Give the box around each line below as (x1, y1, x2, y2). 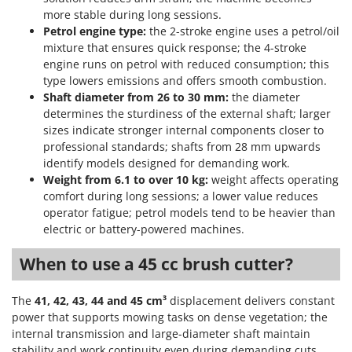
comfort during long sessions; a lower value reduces (43, 189, 318, 204)
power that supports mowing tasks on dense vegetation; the (12, 310, 328, 325)
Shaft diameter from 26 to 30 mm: (43, 90, 229, 105)
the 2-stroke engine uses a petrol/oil (146, 24, 339, 39)
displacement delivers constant (167, 293, 335, 309)
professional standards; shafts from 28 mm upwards (43, 139, 321, 155)
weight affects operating (208, 172, 339, 188)
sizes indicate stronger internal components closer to (43, 123, 324, 138)
